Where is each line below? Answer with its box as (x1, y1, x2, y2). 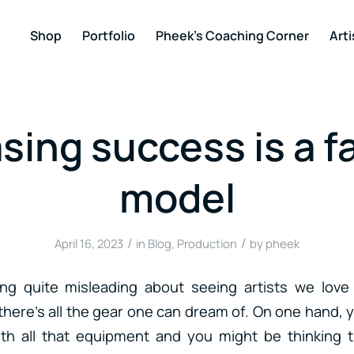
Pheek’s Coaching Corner (155, 27, 309, 44)
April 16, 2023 (55, 235, 123, 251)
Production (177, 235, 237, 251)
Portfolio (81, 27, 135, 44)
